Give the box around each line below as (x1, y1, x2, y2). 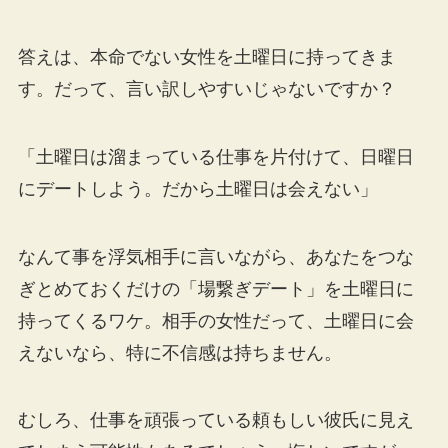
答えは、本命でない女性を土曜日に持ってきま (17, 46, 396, 67)
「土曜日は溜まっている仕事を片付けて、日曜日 (17, 146, 414, 167)
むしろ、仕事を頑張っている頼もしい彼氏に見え (17, 410, 414, 431)
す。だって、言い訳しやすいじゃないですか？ (17, 78, 396, 99)
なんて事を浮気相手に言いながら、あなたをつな (17, 246, 414, 267)
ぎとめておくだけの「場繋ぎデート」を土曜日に (17, 278, 414, 299)
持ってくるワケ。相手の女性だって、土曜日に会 (17, 310, 414, 331)
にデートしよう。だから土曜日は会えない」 (17, 178, 378, 199)
